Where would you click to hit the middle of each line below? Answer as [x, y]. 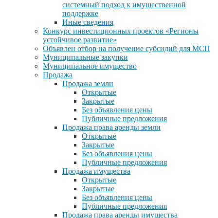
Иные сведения [88, 22]
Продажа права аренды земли [111, 127]
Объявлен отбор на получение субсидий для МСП [127, 49]
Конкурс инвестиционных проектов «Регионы [121, 31]
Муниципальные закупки [85, 57]
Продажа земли [88, 84]
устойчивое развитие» [80, 40]
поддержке [80, 14]
